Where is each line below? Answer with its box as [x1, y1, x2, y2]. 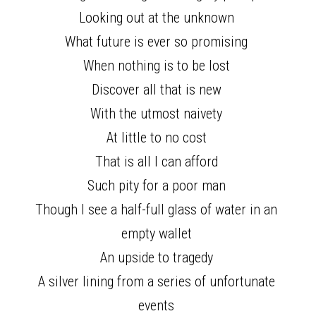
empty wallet [121, 225, 195, 242]
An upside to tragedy [99, 249, 217, 266]
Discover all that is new [91, 81, 225, 98]
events [138, 297, 178, 314]
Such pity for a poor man [87, 177, 229, 194]
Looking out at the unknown [78, 9, 238, 26]
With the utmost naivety [90, 105, 226, 122]
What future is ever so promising [65, 33, 251, 50]
